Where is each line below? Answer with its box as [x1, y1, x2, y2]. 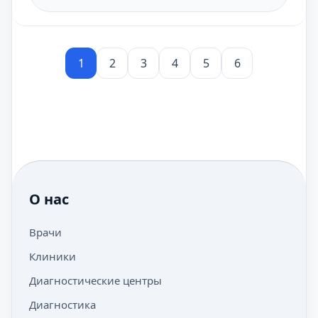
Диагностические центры [29, 273, 162, 287]
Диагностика [29, 297, 96, 312]
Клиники [29, 249, 76, 263]
